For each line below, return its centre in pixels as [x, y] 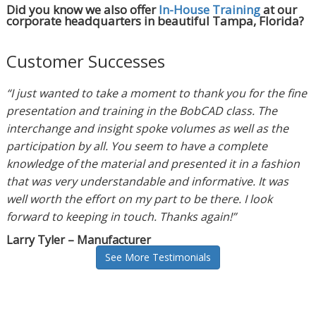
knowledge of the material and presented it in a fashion [153, 164]
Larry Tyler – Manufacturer [78, 240]
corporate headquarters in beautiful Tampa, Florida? [155, 21]
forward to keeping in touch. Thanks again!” [121, 217]
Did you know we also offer [82, 10]
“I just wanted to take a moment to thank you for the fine [156, 93]
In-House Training [209, 10]
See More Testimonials [158, 257]
